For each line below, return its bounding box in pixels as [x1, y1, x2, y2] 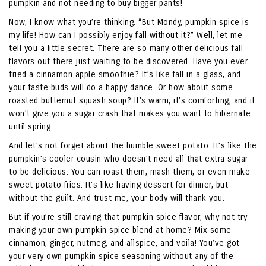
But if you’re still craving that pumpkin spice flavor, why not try [9, 212, 247, 223]
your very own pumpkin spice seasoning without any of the [9, 251, 233, 262]
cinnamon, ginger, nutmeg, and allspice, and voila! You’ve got [9, 238, 240, 249]
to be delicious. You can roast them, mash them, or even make [9, 167, 250, 178]
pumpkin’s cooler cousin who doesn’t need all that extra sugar [9, 154, 248, 164]
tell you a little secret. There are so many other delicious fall [9, 43, 243, 54]
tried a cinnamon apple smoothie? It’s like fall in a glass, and [9, 69, 241, 80]
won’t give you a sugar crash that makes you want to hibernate [9, 109, 251, 119]
